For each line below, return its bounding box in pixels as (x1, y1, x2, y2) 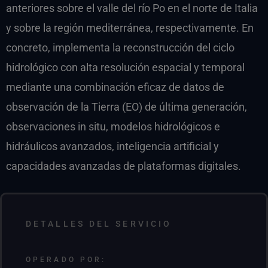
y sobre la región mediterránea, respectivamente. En (6, 22, 254, 34)
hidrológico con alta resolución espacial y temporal (6, 61, 245, 74)
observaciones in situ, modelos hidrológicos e (6, 120, 220, 133)
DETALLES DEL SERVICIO (26, 219, 172, 229)
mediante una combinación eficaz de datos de (6, 81, 224, 93)
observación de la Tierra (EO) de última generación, (6, 100, 247, 113)
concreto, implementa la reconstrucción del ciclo (6, 41, 234, 54)
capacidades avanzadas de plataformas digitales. (6, 160, 241, 172)
